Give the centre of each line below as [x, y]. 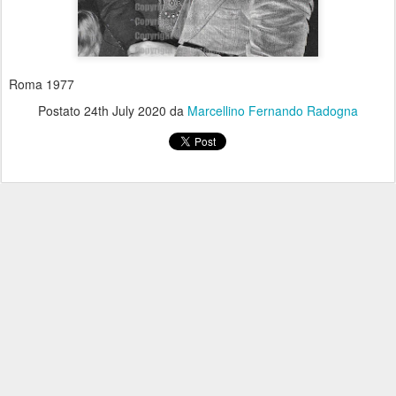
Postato [61, 111]
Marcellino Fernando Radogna [273, 111]
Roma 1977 [42, 84]
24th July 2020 [125, 111]
